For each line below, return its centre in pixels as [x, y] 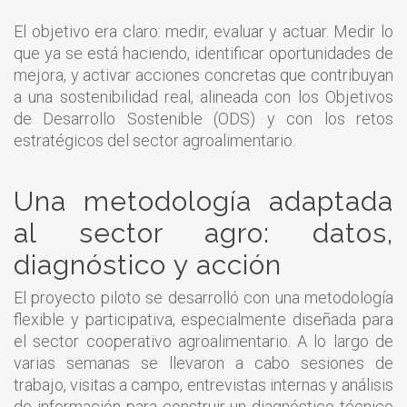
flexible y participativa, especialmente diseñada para [203, 319]
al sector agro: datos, [203, 233]
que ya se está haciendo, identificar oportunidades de [203, 53]
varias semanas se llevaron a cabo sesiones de [203, 362]
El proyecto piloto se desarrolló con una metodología [203, 297]
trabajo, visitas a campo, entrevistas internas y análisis [203, 384]
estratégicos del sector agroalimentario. [154, 140]
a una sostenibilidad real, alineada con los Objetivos [203, 96]
